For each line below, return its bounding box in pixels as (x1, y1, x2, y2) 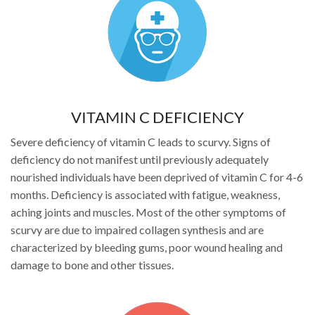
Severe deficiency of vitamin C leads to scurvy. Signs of (11, 134, 271, 148)
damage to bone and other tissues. (11, 257, 174, 271)
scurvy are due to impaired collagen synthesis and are (11, 222, 264, 236)
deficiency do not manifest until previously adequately (11, 152, 269, 166)
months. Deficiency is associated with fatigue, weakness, (11, 187, 280, 201)
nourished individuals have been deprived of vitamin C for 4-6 (11, 169, 303, 184)
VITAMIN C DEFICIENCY (71, 108, 244, 127)
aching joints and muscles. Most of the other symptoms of (11, 205, 286, 219)
